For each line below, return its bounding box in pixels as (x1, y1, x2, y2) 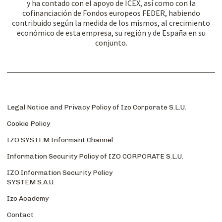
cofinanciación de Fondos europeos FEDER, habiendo (22, 7, 200, 18)
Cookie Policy (7, 119, 50, 128)
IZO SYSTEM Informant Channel (7, 135, 113, 144)
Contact (7, 210, 34, 219)
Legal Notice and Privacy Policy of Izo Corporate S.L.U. (7, 103, 186, 111)
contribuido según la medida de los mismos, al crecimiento (12, 17, 210, 28)
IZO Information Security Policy (7, 168, 112, 177)
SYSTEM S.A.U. (7, 177, 55, 186)
